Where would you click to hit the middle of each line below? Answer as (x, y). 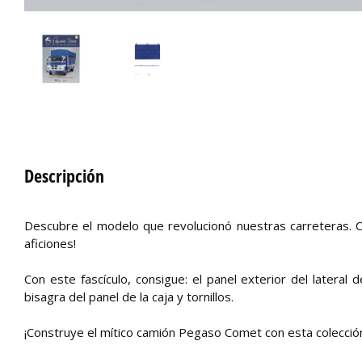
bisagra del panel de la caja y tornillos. (129, 296)
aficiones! (52, 243)
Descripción (64, 175)
